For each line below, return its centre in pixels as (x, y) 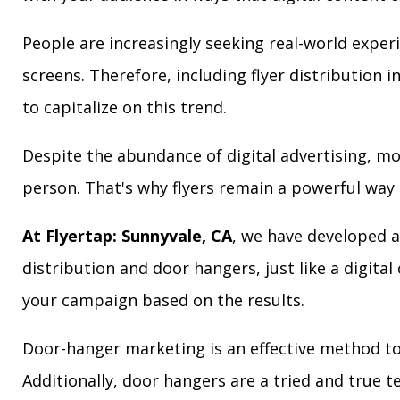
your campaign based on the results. (163, 300)
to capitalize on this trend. (125, 107)
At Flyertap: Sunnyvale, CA (127, 236)
